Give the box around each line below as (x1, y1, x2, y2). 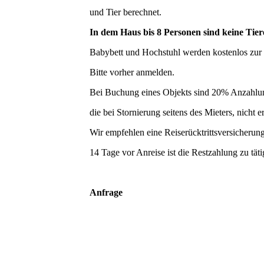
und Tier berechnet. (90, 6, 161, 17)
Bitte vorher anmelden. (90, 67, 174, 77)
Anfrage (90, 187, 123, 197)
